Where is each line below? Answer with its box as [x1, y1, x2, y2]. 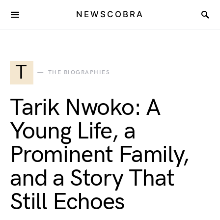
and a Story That [10, 165, 174, 192]
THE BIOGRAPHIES [48, 69, 110, 76]
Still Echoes [10, 188, 125, 216]
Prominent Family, [10, 141, 189, 169]
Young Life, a [10, 117, 136, 145]
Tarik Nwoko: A [10, 94, 161, 122]
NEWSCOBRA [76, 9, 144, 19]
